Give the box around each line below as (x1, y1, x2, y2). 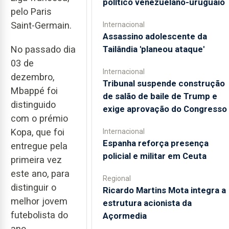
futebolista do (11, 209, 68, 220)
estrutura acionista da (102, 198, 192, 208)
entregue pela (11, 140, 67, 151)
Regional (102, 174, 131, 182)
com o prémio (11, 112, 68, 124)
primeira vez (11, 154, 62, 165)
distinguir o (11, 181, 56, 193)
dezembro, (11, 71, 54, 82)
